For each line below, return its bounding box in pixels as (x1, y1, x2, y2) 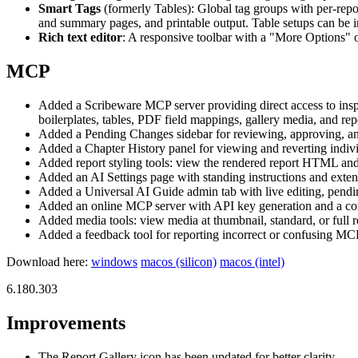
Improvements (6, 312, 125, 333)
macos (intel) (220, 254, 284, 268)
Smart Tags (38, 2, 101, 15)
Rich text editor (38, 30, 122, 44)
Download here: (6, 254, 91, 268)
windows (91, 254, 137, 268)
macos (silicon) (141, 254, 217, 268)
